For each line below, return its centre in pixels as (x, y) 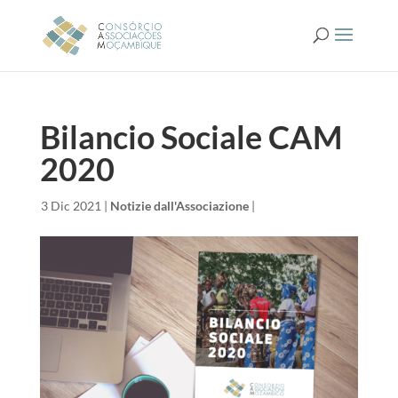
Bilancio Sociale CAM (191, 137)
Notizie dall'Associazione (179, 206)
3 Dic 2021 (71, 206)
